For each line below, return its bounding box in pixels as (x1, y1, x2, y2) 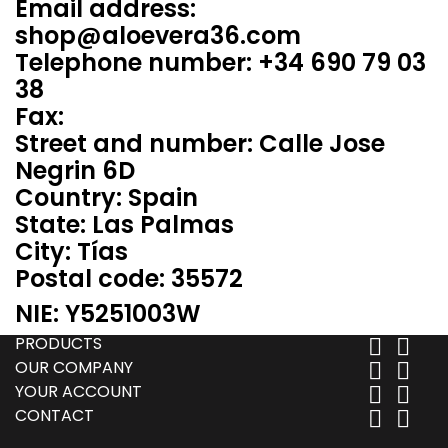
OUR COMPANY (15, 356, 133, 379)
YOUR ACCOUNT (15, 380, 142, 403)
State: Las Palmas (15, 208, 234, 241)
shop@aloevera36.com (15, 19, 301, 52)
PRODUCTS (15, 332, 102, 355)
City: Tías (15, 235, 128, 268)
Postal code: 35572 (15, 262, 243, 295)
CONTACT (15, 404, 94, 427)
